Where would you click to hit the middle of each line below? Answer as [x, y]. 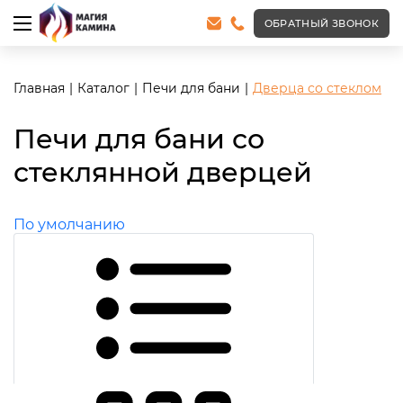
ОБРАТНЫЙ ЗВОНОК [321, 23]
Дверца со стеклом [317, 88]
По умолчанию [69, 224]
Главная [39, 88]
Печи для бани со [139, 139]
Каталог [103, 88]
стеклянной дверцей [163, 172]
